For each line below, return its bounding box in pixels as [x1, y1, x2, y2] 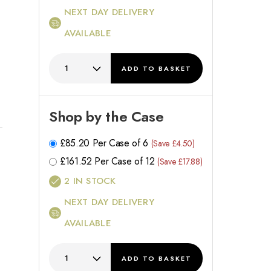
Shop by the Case [49, 106, 164, 128]
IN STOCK [70, 174, 116, 188]
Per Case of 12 [94, 154, 155, 169]
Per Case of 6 [92, 136, 149, 151]
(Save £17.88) [157, 155, 203, 168]
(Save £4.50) [151, 137, 195, 150]
